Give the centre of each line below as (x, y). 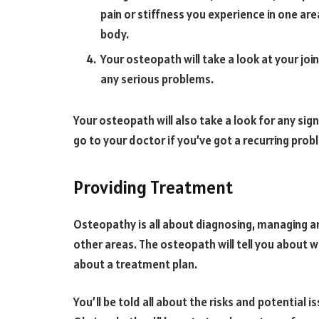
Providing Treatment (153, 187)
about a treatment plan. (136, 264)
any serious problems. (158, 79)
